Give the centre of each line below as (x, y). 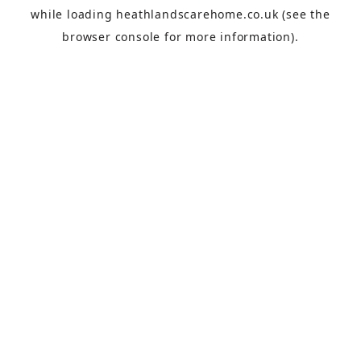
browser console (112, 36)
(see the (304, 14)
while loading (74, 14)
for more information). (230, 36)
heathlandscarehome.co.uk (197, 14)
